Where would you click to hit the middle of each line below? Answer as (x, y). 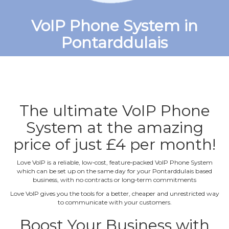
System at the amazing (114, 127)
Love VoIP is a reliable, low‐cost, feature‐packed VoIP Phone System (114, 162)
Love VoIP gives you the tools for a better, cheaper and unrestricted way (114, 193)
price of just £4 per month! (114, 144)
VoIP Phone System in (114, 26)
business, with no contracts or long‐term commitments (114, 179)
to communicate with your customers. (114, 202)
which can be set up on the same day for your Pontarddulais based (114, 171)
